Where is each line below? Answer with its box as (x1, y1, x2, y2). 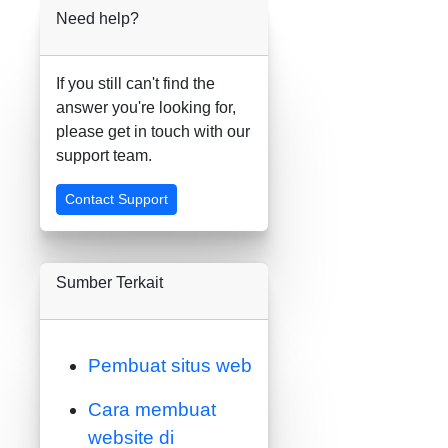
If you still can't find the (56, 75, 215, 92)
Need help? (56, 10, 139, 27)
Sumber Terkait (56, 274, 163, 291)
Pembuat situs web (88, 355, 252, 376)
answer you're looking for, (56, 99, 236, 116)
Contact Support (65, 191, 168, 207)
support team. (56, 147, 152, 164)
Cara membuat (88, 399, 216, 420)
